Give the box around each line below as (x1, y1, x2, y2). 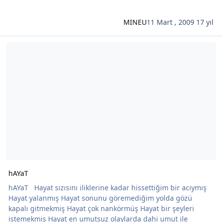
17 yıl (196, 17, 214, 27)
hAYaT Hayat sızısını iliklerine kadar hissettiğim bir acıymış (8, 182, 30, 192)
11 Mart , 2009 (147, 17, 197, 27)
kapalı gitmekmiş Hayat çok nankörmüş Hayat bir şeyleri (8, 203, 67, 213)
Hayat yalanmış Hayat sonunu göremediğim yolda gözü (8, 193, 61, 203)
